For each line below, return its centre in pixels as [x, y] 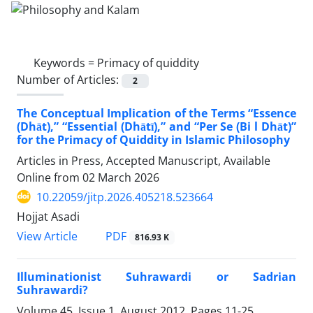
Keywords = [65, 63]
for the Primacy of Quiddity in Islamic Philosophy [153, 139]
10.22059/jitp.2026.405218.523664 [125, 197]
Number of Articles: [69, 79]
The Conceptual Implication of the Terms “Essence [156, 113]
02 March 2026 [121, 177]
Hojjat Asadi [48, 216]
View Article [47, 236]
